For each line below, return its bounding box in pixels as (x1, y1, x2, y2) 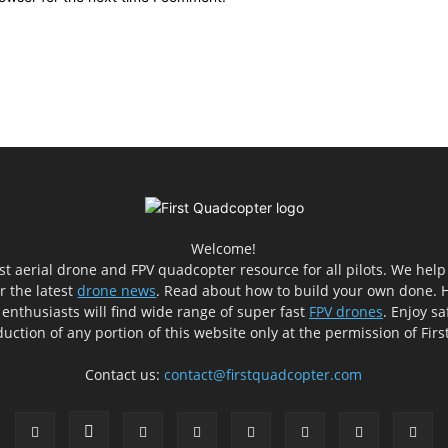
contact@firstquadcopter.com (164, 364, 363, 384)
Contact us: (85, 364, 165, 384)
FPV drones (308, 301, 383, 321)
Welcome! (191, 238, 257, 258)
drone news (77, 280, 157, 300)
